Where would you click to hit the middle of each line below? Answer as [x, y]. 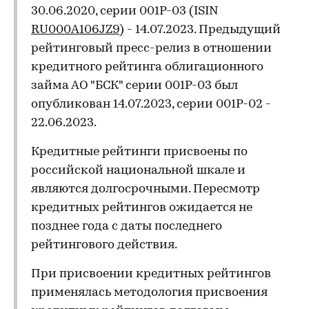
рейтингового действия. [104, 245]
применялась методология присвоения [149, 293]
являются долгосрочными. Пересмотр [146, 189]
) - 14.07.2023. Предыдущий [200, 30]
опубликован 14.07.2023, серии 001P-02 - [151, 104]
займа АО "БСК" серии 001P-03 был [134, 86]
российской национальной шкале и [138, 171]
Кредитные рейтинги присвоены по [139, 152]
